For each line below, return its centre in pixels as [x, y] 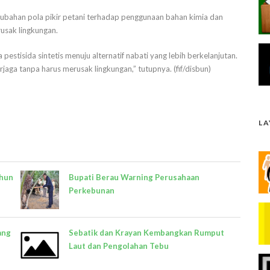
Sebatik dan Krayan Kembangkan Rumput [146, 232]
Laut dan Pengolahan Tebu [119, 246]
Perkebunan [92, 190]
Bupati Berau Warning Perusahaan [134, 177]
